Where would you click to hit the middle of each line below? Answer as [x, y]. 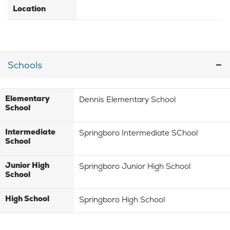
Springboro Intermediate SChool [139, 133]
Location [29, 9]
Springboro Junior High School [135, 166]
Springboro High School [122, 200]
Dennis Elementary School [128, 100]
